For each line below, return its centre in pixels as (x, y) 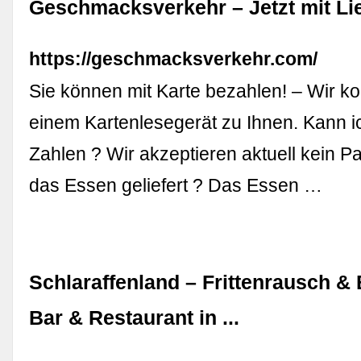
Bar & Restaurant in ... (135, 318)
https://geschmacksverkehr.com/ (174, 59)
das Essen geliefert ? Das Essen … (176, 186)
